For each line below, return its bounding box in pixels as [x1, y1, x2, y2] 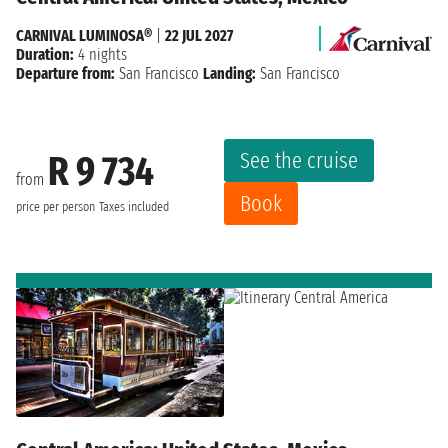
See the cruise [240, 146, 358, 174]
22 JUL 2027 [165, 25, 233, 45]
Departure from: [16, 63, 115, 83]
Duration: [16, 44, 74, 64]
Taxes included [99, 199, 169, 216]
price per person [16, 199, 95, 216]
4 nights [74, 44, 127, 64]
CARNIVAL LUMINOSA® [16, 25, 152, 45]
